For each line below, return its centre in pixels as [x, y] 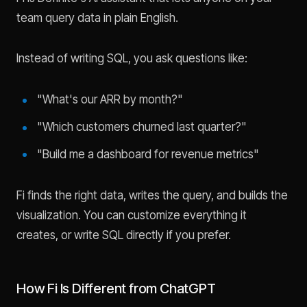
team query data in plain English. [97, 18]
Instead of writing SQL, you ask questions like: [132, 58]
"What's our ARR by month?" [110, 100]
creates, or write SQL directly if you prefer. [124, 235]
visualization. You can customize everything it [132, 216]
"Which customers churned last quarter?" [142, 127]
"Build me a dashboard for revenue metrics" [148, 154]
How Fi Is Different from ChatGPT [116, 289]
